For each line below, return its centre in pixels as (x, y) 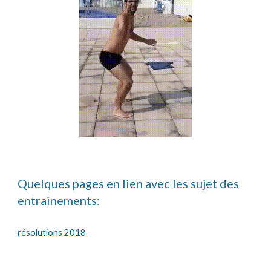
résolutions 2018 (53, 233)
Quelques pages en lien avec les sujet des (129, 184)
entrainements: (59, 201)
